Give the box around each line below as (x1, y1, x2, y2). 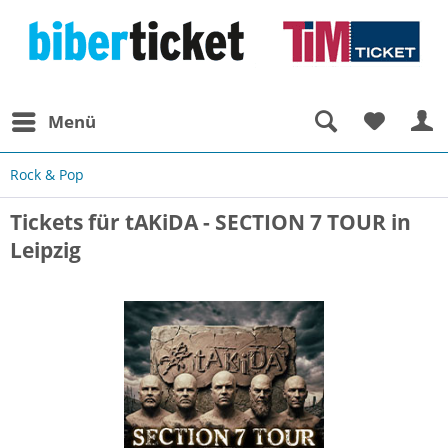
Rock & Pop (10, 165, 84, 184)
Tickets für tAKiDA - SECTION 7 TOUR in (10, 208, 411, 236)
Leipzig (10, 236, 81, 264)
